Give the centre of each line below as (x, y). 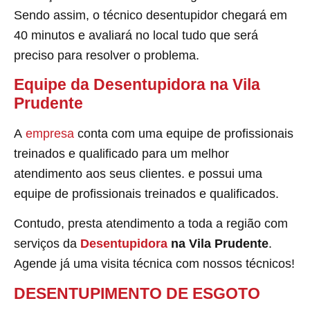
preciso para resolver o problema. (107, 55)
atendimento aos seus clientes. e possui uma (138, 174)
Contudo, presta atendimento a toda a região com (151, 224)
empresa (52, 134)
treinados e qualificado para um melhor (121, 154)
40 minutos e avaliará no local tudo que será (136, 35)
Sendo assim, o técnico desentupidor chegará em (151, 15)
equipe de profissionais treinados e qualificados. (146, 194)
